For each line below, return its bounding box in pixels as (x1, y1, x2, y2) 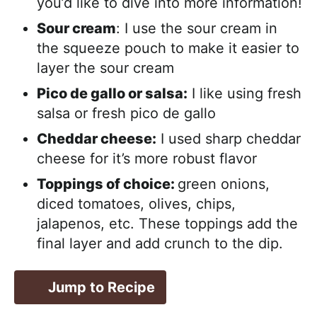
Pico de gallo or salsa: (37, 85, 188, 103)
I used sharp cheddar (156, 130, 301, 148)
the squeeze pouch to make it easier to (37, 40, 299, 57)
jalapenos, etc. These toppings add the (37, 215, 298, 233)
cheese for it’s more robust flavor (37, 150, 257, 168)
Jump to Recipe (48, 279, 155, 296)
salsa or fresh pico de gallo (37, 105, 216, 122)
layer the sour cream (37, 59, 174, 77)
